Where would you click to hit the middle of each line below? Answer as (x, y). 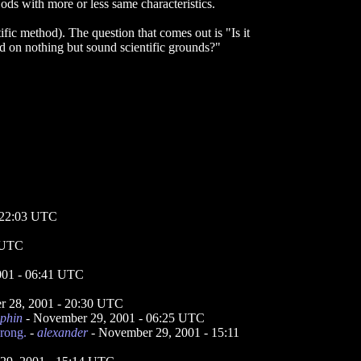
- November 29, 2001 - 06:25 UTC (114, 318)
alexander (62, 332)
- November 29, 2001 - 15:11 (164, 332)
